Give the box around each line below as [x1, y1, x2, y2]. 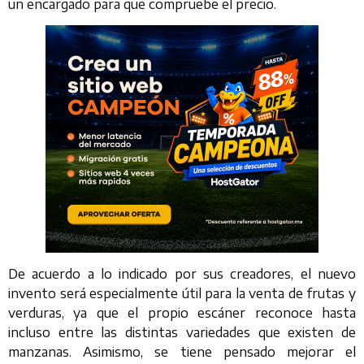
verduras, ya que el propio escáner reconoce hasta [8, 304, 356, 321]
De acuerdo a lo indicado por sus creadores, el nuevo [8, 265, 356, 282]
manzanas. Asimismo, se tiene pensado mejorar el [8, 343, 356, 360]
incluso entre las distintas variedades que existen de [8, 323, 356, 340]
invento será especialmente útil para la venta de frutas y [8, 284, 356, 301]
